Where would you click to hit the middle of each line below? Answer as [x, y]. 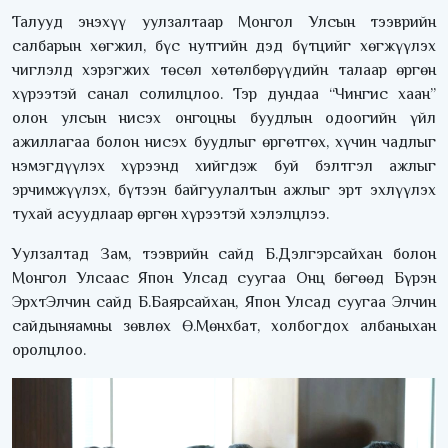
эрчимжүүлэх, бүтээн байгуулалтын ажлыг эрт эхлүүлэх [224, 190]
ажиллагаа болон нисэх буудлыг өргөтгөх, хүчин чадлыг [224, 142]
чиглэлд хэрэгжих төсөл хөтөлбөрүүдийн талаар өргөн [224, 70]
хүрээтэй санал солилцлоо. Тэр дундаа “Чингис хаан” [224, 94]
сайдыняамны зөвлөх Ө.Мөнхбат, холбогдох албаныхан [224, 326]
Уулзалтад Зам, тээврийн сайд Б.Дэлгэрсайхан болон [224, 254]
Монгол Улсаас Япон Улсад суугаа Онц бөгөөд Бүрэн [224, 278]
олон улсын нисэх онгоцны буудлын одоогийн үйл [224, 118]
